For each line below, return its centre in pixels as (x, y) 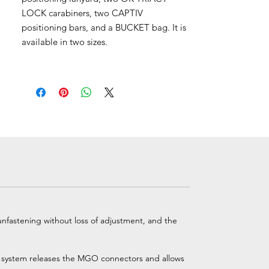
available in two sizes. (65, 42)
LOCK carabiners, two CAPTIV (82, 13)
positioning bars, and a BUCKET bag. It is (104, 27)
